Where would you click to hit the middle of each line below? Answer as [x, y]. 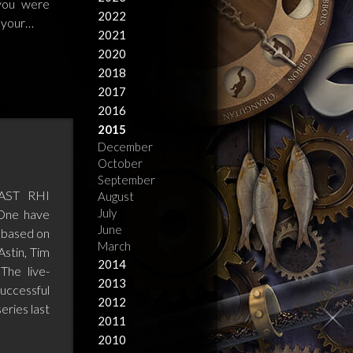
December [126, 147]
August [116, 197]
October [121, 163]
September [127, 180]
